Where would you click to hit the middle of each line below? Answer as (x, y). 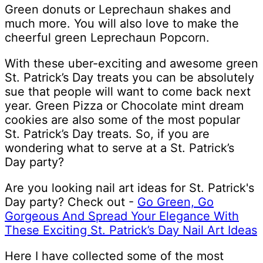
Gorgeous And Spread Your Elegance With (122, 216)
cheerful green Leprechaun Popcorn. (107, 38)
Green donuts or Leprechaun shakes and (118, 10)
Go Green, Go (176, 202)
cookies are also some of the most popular (122, 120)
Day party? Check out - (71, 202)
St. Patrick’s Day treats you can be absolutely (129, 78)
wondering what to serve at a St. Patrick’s (119, 148)
